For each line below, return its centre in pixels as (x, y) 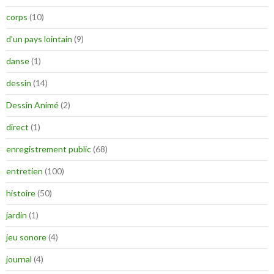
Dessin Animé (32, 105)
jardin (17, 215)
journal (19, 259)
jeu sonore (26, 237)
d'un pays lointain (39, 39)
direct (17, 127)
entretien (24, 171)
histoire (21, 193)
